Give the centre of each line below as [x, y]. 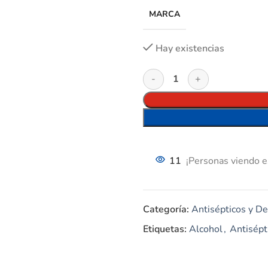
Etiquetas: [165, 229]
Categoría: [166, 209]
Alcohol [205, 229]
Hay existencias [190, 48]
